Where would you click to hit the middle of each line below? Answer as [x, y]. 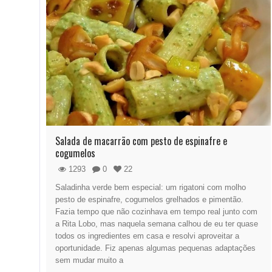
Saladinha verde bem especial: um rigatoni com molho [151, 188]
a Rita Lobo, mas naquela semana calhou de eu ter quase [157, 224]
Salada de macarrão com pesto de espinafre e [141, 141]
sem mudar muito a [89, 260]
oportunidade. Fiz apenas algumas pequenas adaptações [155, 248]
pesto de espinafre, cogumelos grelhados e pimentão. [149, 200]
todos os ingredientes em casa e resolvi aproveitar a [147, 236]
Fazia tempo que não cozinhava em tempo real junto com [156, 212]
